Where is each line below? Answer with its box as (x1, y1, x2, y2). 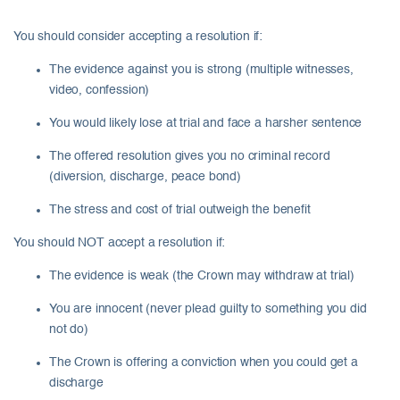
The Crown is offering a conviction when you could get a (49, 356, 358, 370)
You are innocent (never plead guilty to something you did (49, 303, 367, 316)
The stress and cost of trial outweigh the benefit (49, 204, 311, 217)
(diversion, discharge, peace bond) (49, 171, 241, 184)
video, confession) (49, 84, 150, 97)
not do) (49, 323, 88, 337)
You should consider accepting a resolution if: (13, 30, 263, 44)
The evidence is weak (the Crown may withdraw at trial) (49, 270, 354, 283)
